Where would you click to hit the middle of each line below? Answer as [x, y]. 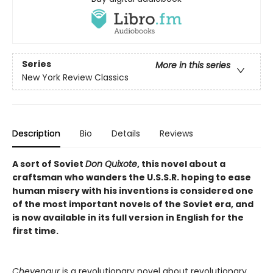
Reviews [176, 133]
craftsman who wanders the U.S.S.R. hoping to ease [132, 177]
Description [36, 133]
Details [126, 133]
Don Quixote [111, 164]
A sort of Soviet [49, 164]
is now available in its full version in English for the [128, 217]
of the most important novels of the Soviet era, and [133, 204]
